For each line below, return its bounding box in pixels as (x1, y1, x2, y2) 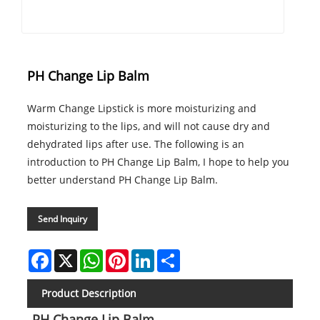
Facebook (51, 248, 96, 262)
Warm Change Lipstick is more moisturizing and (26, 101, 256, 116)
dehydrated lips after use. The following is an (26, 137, 244, 151)
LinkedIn (154, 248, 195, 262)
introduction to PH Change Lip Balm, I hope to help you (26, 155, 289, 169)
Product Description (41, 286, 136, 301)
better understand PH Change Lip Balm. (26, 173, 218, 187)
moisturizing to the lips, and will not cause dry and (26, 119, 270, 134)
